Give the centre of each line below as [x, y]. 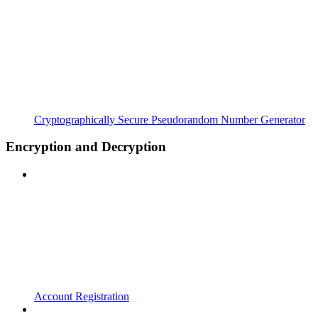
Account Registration [82, 297]
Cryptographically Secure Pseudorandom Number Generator [170, 119]
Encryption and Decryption [86, 147]
